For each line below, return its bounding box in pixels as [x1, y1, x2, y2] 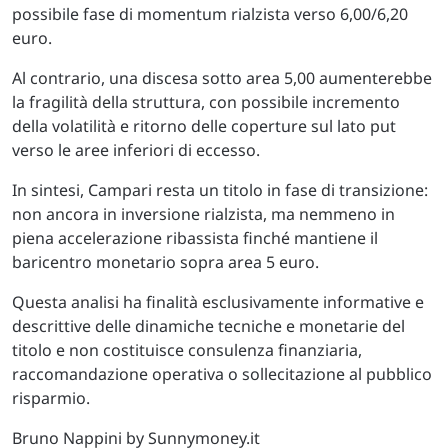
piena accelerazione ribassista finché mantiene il [12, 227, 378, 250]
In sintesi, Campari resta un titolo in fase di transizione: [12, 179, 428, 202]
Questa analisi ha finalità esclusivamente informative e [12, 291, 424, 314]
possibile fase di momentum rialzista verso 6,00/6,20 [12, 3, 408, 26]
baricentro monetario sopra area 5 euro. [12, 251, 319, 274]
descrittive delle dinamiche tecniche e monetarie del [12, 315, 405, 338]
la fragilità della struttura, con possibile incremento [12, 91, 400, 114]
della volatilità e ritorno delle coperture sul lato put [12, 115, 396, 138]
